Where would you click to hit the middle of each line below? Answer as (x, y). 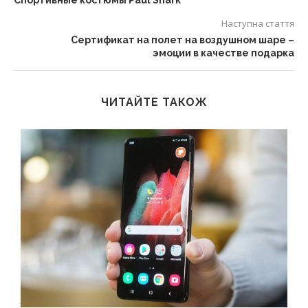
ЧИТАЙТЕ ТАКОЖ (154, 102)
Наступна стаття (258, 24)
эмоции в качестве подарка (223, 53)
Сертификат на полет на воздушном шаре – (183, 40)
